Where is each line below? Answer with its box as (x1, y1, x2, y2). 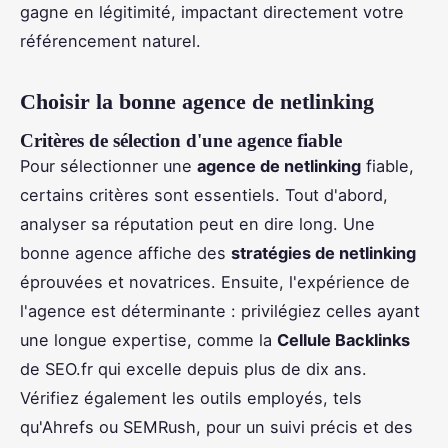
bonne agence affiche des (20, 243, 231, 264)
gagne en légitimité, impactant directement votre (20, 2, 404, 23)
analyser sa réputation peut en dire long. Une (20, 214, 375, 235)
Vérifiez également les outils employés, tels (20, 388, 362, 409)
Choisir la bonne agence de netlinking (20, 89, 374, 115)
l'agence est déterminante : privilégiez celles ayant (20, 301, 420, 322)
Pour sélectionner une (20, 156, 197, 177)
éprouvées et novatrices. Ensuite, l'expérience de (20, 272, 410, 293)
